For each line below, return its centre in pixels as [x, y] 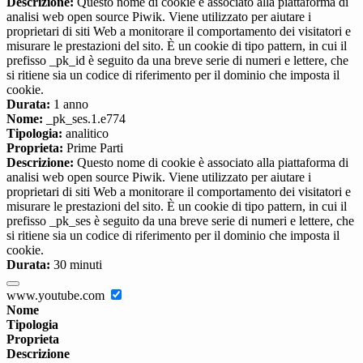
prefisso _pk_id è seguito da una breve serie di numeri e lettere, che [177, 60]
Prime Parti [93, 147]
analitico [85, 133]
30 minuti [76, 264]
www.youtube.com [57, 295]
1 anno [69, 104]
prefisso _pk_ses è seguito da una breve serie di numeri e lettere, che [180, 220]
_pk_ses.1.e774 [84, 118]
